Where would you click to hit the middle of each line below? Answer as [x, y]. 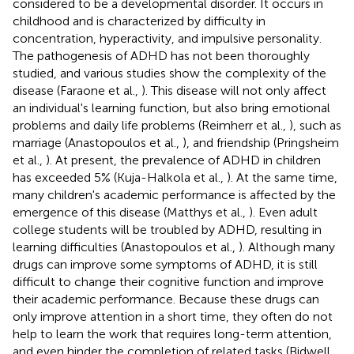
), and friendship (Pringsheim [261, 142]
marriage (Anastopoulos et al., [98, 142]
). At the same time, [282, 177]
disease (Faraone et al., [77, 90]
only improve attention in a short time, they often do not [173, 316]
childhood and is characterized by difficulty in [139, 21]
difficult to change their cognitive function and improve [168, 281]
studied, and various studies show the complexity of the [169, 73]
